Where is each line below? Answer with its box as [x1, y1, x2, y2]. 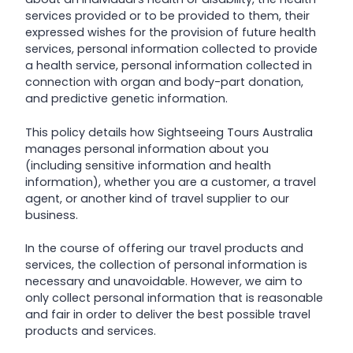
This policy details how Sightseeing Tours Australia [25, 124, 313, 140]
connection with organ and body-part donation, [25, 74, 303, 91]
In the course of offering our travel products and [25, 240, 303, 256]
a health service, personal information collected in [25, 58, 312, 74]
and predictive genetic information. [25, 91, 228, 107]
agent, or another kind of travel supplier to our [25, 190, 289, 206]
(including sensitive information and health [25, 157, 271, 173]
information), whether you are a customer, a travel [25, 173, 316, 190]
